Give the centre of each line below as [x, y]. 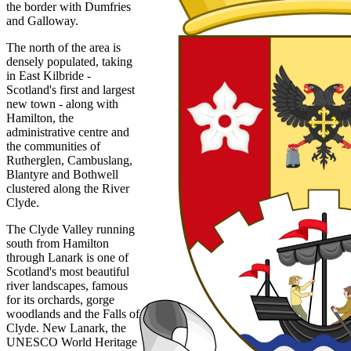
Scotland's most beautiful [68, 271]
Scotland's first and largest [71, 89]
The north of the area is [63, 47]
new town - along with [62, 103]
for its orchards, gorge [60, 299]
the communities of [53, 146]
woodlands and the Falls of [73, 313]
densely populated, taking [69, 61]
